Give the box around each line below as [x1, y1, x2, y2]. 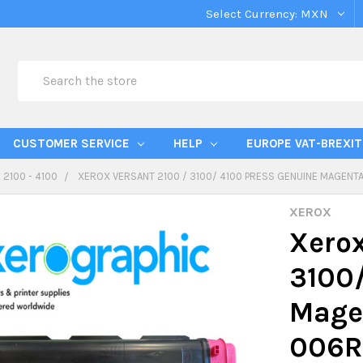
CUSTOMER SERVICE [13, 136, 133, 151]
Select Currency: [206, 6, 301, 21]
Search [18, 62, 57, 78]
